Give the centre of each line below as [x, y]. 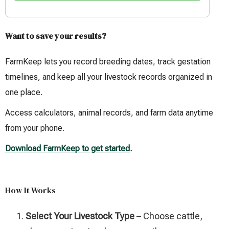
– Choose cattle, [168, 216]
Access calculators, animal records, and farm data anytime [109, 113]
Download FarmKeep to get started [67, 149]
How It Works [30, 190]
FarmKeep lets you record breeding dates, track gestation [108, 62]
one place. [24, 93]
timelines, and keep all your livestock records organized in [109, 77]
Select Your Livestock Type [80, 216]
